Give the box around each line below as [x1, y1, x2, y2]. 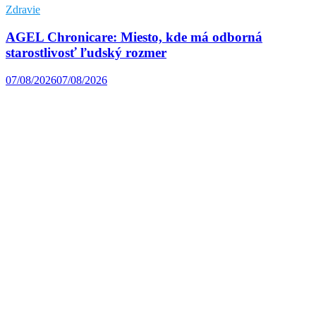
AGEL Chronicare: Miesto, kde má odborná [6, 29, 262, 44]
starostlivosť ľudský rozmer [6, 44, 166, 60]
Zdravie [6, 4, 40, 16]
